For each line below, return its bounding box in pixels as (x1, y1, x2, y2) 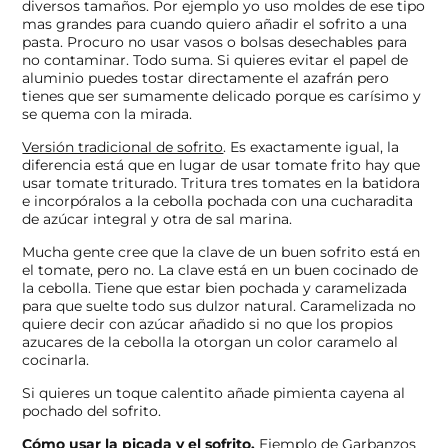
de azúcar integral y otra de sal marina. (22, 209, 293, 228)
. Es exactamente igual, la (223, 137, 400, 156)
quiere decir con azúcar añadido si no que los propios (22, 314, 394, 333)
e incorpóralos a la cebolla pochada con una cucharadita (22, 191, 414, 210)
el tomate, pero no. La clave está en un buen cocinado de (22, 260, 419, 279)
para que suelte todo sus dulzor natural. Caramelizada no (22, 296, 417, 315)
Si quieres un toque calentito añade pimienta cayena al (22, 383, 406, 402)
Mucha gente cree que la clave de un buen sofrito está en (22, 242, 421, 261)
